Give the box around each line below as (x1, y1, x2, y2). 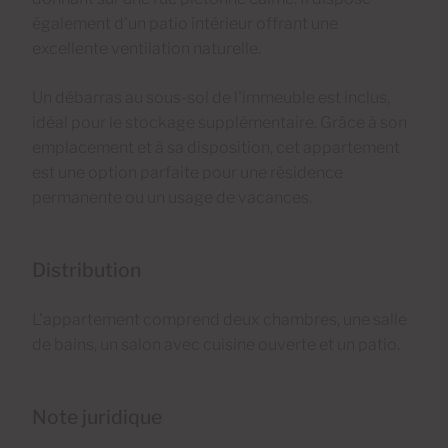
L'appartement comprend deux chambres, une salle (32, 309, 407, 329)
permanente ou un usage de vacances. (32, 187, 312, 207)
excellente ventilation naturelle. (32, 38, 261, 58)
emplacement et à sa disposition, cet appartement (32, 137, 400, 157)
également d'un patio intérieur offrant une (32, 13, 338, 33)
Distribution (32, 257, 141, 282)
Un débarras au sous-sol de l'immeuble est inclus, (32, 87, 390, 107)
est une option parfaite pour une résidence (32, 162, 343, 182)
